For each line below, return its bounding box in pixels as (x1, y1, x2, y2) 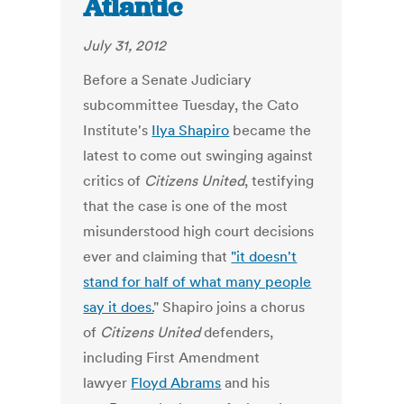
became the (229, 121, 312, 140)
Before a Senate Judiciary (83, 70, 252, 89)
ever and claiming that (83, 247, 232, 266)
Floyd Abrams (131, 373, 222, 392)
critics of (83, 171, 145, 190)
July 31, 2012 (83, 36, 167, 55)
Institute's (83, 121, 152, 140)
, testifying (244, 171, 315, 190)
